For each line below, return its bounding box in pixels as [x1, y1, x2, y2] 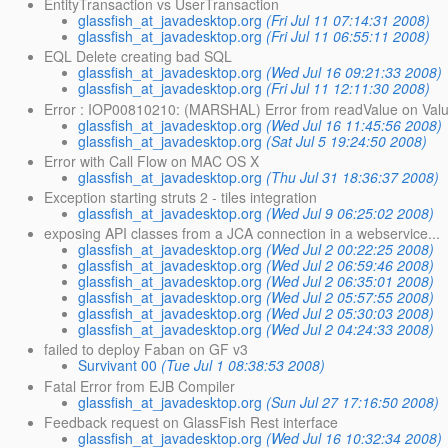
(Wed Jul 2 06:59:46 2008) [266, 255, 435, 276]
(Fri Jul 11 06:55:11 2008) [266, 26, 431, 47]
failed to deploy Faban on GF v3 [44, 339, 249, 360]
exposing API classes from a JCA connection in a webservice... [44, 223, 441, 244]
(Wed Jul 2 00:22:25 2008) [266, 239, 435, 260]
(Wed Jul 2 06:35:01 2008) [266, 271, 435, 292]
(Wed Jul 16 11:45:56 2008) [266, 114, 443, 135]
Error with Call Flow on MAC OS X [44, 150, 260, 171]
